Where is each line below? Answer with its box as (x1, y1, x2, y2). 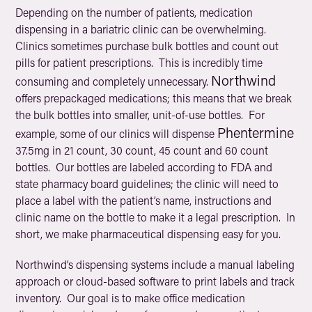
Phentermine (217, 123, 295, 141)
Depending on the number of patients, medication (15, 5, 253, 19)
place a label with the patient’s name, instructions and (15, 193, 272, 208)
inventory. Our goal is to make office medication (15, 290, 246, 305)
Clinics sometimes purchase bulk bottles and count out (15, 38, 279, 53)
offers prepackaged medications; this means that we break (15, 91, 292, 105)
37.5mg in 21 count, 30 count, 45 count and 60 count (15, 143, 269, 157)
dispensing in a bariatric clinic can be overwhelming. (15, 22, 270, 36)
